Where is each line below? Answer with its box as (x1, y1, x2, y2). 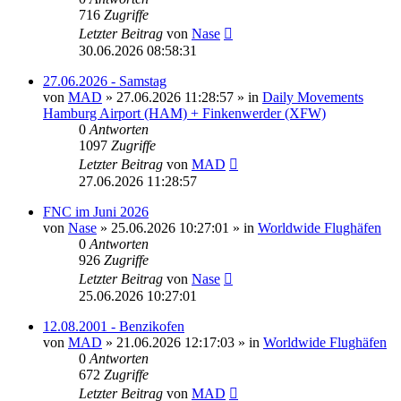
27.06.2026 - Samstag (43, 73, 166, 89)
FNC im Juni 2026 (43, 203, 149, 219)
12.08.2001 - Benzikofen (43, 318, 184, 334)
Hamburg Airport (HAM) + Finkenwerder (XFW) (43, 105, 326, 121)
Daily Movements (262, 89, 363, 105)
